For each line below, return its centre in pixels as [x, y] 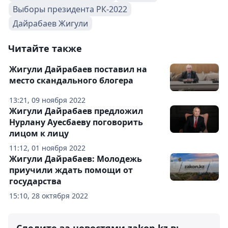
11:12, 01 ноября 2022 [47, 148]
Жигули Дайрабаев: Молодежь [76, 159]
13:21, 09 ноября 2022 [47, 100]
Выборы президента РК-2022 [70, 9]
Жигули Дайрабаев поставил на [78, 69]
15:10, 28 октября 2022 [49, 196]
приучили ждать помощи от [71, 170]
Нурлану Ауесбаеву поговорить [76, 122]
